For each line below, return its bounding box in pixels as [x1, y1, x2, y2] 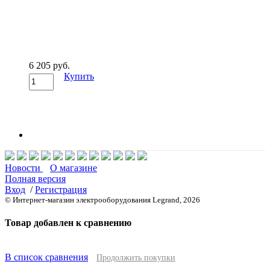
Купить [64, 71, 94, 81]
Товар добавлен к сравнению [5, 218, 131, 228]
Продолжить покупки [96, 253, 175, 263]
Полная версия [5, 173, 66, 184]
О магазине [50, 162, 97, 173]
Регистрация [35, 184, 87, 195]
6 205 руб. [29, 60, 70, 71]
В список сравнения [5, 252, 88, 263]
